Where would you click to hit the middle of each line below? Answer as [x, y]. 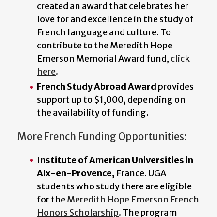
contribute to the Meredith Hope [105, 46]
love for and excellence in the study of [115, 19]
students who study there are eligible [114, 186]
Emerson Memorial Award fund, [104, 59]
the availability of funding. [93, 113]
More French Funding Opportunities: [102, 136]
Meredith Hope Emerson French [133, 199]
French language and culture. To [104, 32]
